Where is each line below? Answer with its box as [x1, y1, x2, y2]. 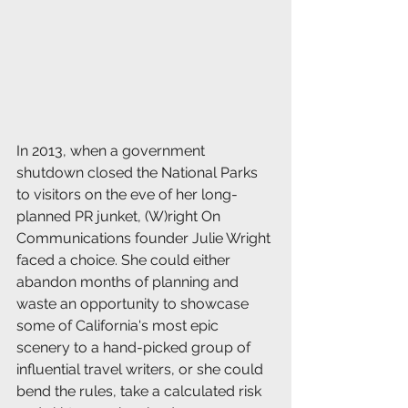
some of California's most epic [16, 317, 222, 335]
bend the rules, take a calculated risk [16, 382, 265, 401]
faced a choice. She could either [16, 251, 234, 270]
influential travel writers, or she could [16, 361, 267, 379]
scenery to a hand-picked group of [16, 339, 254, 357]
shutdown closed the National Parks [16, 164, 261, 182]
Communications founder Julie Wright [16, 229, 274, 248]
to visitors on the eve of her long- [16, 186, 238, 204]
